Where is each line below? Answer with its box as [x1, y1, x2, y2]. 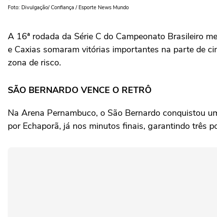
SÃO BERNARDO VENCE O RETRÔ [8, 84, 152, 96]
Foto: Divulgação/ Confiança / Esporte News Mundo [8, 4, 129, 11]
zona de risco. [8, 57, 61, 68]
